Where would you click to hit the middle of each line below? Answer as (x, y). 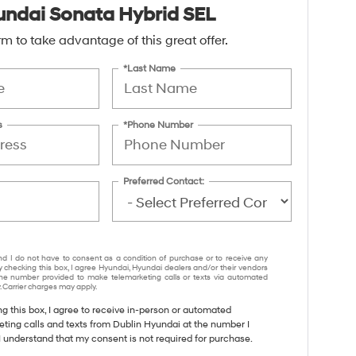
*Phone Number (159, 125)
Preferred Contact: (164, 181)
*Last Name (150, 68)
